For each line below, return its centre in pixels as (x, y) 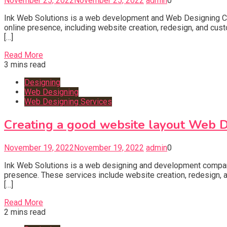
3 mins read (25, 65)
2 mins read (25, 212)
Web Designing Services (68, 102)
